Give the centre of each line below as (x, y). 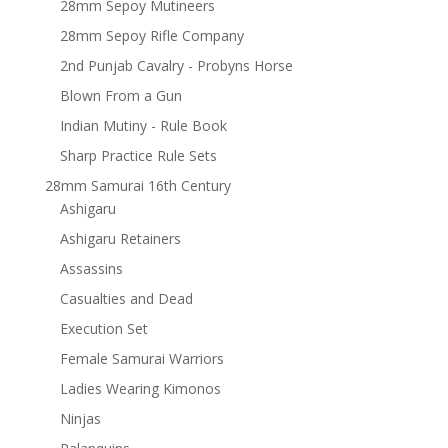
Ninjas (80, 419)
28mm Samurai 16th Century (137, 186)
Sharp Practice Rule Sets (138, 156)
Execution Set (103, 329)
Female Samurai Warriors (141, 359)
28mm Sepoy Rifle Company (151, 36)
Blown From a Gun (120, 96)
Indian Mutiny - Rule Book (143, 126)
